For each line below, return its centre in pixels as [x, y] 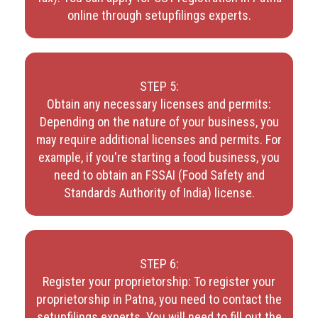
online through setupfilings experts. [159, 15]
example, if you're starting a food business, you [159, 157]
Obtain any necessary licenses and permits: [159, 104]
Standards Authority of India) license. [159, 192]
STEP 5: [159, 86]
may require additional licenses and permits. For [159, 139]
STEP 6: [159, 263]
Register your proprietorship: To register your [159, 281]
